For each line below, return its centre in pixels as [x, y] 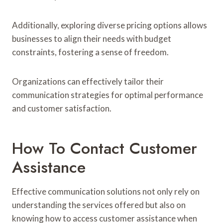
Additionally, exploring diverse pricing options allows [110, 25]
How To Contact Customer [105, 148]
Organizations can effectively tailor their [88, 81]
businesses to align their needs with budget [92, 38]
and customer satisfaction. [62, 108]
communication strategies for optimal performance [108, 95]
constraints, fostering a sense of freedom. [90, 52]
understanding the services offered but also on [99, 205]
